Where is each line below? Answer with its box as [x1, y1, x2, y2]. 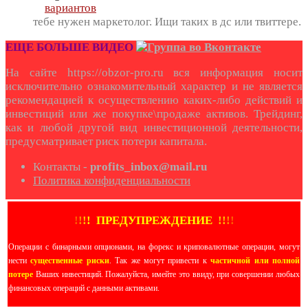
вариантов [45, 1, 96, 15]
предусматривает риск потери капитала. [5, 135, 207, 148]
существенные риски [30, 256, 109, 266]
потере [8, 269, 33, 280]
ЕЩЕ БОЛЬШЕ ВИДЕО [5, 41, 133, 54]
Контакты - [33, 160, 90, 174]
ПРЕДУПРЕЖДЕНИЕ [90, 214, 218, 228]
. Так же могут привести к [109, 256, 211, 266]
